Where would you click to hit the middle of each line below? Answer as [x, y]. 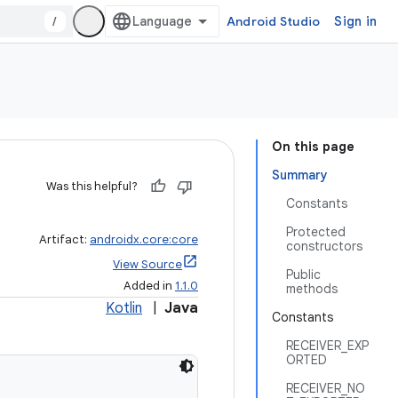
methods [312, 289]
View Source [147, 264]
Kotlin [124, 308]
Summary [300, 175]
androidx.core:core [144, 239]
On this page [313, 147]
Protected [316, 232]
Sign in [355, 21]
